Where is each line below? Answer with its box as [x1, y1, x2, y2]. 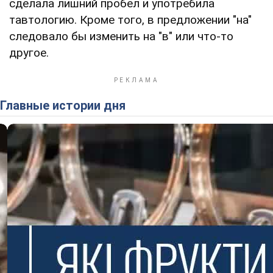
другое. [9, 45, 49, 60]
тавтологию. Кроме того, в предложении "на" [9, 12, 252, 27]
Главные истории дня [5, 97, 126, 113]
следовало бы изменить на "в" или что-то [9, 29, 233, 43]
